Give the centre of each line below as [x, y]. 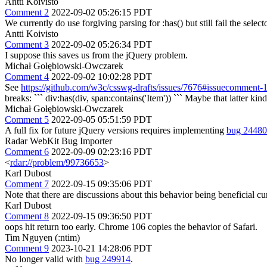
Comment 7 [27, 184]
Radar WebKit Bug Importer [58, 141]
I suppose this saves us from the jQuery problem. [96, 55]
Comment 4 [27, 77]
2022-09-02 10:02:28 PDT [102, 77]
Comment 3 [27, 44]
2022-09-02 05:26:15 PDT [102, 12]
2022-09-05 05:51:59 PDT [102, 119]
